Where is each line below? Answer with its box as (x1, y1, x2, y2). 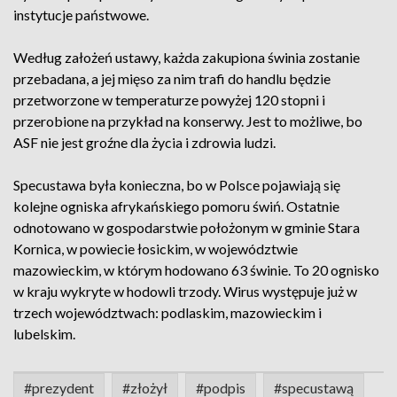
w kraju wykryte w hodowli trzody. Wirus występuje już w (13, 283, 357, 300)
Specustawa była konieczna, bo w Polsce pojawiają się (13, 176, 340, 193)
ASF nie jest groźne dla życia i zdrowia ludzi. (13, 134, 276, 151)
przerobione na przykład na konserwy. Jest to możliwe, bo (13, 113, 362, 129)
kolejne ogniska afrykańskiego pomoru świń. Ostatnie (13, 198, 339, 214)
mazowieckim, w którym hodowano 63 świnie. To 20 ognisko (13, 261, 379, 278)
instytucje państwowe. (13, 6, 149, 23)
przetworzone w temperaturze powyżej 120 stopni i (13, 91, 325, 108)
